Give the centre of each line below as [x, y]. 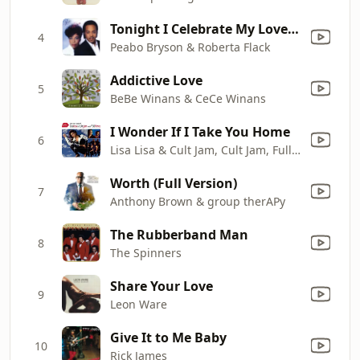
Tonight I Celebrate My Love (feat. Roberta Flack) [293, 29]
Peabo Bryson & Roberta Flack [190, 47]
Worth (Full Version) [174, 183]
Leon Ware [139, 304]
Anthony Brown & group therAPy [198, 201]
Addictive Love [156, 80]
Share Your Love [162, 286]
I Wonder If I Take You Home [200, 131]
